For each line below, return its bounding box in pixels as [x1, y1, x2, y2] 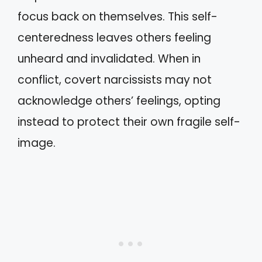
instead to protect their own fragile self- [18, 114, 240, 130]
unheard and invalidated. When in [18, 51, 201, 67]
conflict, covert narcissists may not [18, 72, 212, 88]
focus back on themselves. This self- [18, 9, 218, 25]
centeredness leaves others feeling [18, 30, 211, 46]
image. [18, 135, 56, 151]
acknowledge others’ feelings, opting [18, 93, 220, 109]
